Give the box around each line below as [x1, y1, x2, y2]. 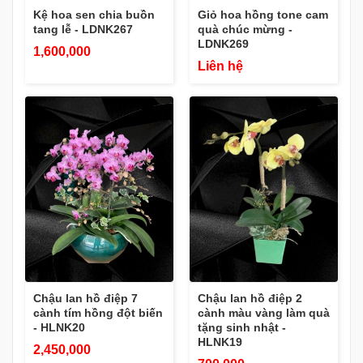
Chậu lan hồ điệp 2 [198, 292, 302, 305]
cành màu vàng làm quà [198, 306, 330, 319]
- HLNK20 [33, 321, 85, 334]
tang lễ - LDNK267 [33, 23, 133, 36]
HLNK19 [198, 335, 242, 348]
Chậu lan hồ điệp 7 [33, 292, 138, 305]
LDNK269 [198, 37, 249, 51]
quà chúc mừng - [198, 23, 293, 36]
